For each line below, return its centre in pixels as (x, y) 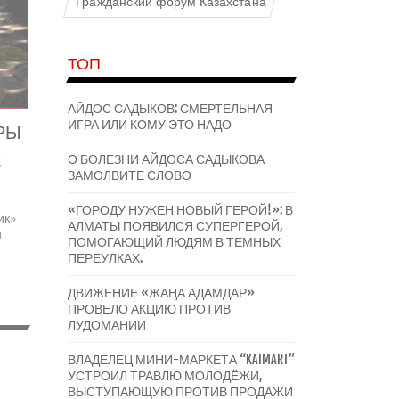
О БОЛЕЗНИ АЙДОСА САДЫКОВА (166, 159)
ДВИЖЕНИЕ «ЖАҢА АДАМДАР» (161, 293)
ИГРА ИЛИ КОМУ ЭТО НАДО (150, 124)
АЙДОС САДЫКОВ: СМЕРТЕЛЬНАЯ (170, 108)
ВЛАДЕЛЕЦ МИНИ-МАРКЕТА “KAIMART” (181, 359)
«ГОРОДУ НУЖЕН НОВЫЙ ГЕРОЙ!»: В (180, 210)
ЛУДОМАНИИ (107, 325)
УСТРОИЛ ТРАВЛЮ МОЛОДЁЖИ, (165, 375)
